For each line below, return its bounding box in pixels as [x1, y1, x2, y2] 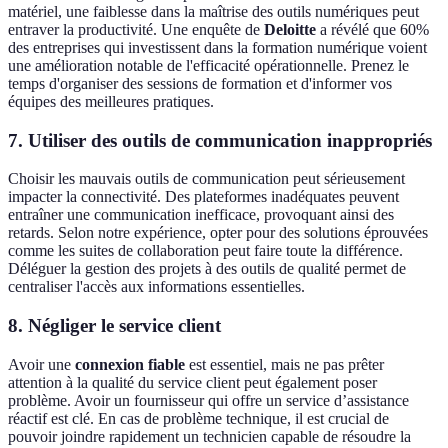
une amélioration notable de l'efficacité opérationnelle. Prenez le [8, 57, 409, 75]
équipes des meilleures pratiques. [8, 93, 214, 111]
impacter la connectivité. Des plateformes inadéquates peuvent [8, 188, 399, 206]
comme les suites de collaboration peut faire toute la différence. [8, 242, 403, 260]
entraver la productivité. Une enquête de [8, 21, 264, 39]
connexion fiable [75, 355, 185, 373]
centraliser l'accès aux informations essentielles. [8, 278, 305, 296]
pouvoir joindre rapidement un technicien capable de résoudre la [8, 427, 411, 445]
